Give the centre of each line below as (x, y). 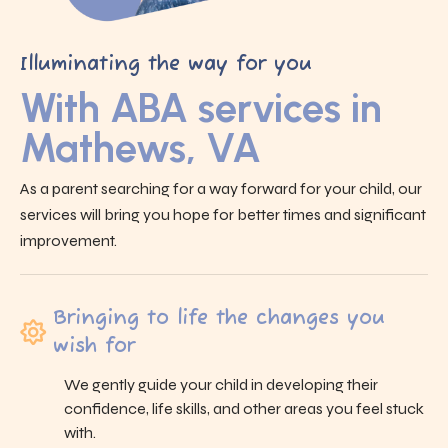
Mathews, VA (140, 147)
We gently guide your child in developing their (221, 384)
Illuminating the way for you (166, 64)
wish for (94, 346)
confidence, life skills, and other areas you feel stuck (244, 408)
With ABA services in (201, 107)
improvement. (68, 240)
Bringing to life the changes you (219, 318)
